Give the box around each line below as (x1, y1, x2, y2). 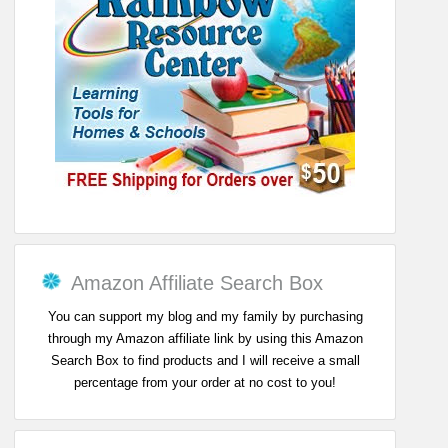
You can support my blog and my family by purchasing (47, 308, 363, 324)
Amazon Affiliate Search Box (71, 271, 324, 294)
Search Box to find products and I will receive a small (50, 352, 360, 368)
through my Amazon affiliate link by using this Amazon (47, 330, 363, 346)
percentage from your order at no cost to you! (74, 374, 337, 390)
